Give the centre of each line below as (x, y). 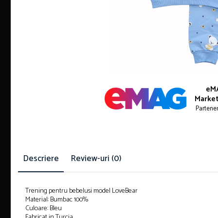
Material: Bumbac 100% (57, 200)
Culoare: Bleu (44, 209)
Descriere (41, 159)
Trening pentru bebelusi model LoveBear (82, 191)
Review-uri (91, 159)
